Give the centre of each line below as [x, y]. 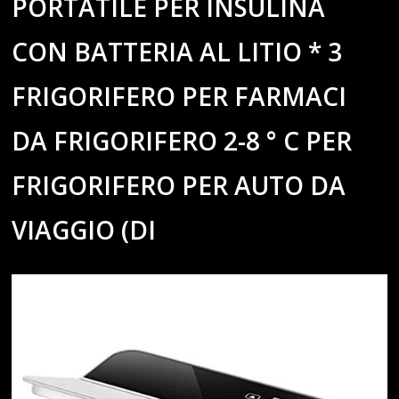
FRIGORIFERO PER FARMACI [179, 96]
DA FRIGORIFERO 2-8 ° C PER [182, 140]
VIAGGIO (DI [84, 229]
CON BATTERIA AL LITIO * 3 [177, 51]
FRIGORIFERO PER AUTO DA [179, 185]
